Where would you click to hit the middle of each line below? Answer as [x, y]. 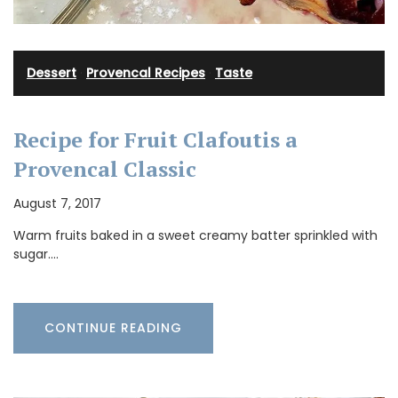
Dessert [52, 72]
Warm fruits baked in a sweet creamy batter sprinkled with [195, 236]
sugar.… [36, 255]
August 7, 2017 [57, 204]
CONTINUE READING [113, 328]
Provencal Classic [105, 169]
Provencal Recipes [146, 72]
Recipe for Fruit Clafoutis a [155, 140]
